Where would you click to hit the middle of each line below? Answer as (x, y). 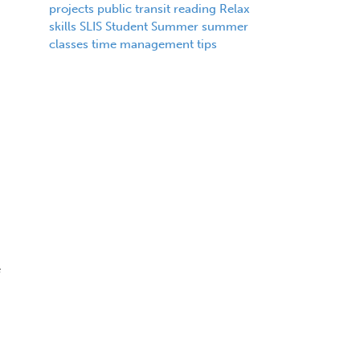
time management (142, 44)
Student (126, 26)
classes (68, 44)
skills (62, 26)
